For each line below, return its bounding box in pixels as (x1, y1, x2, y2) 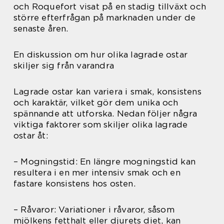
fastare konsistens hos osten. (13, 178, 135, 188)
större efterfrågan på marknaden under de (13, 12, 196, 22)
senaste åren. (13, 23, 68, 33)
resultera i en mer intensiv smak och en (13, 167, 180, 177)
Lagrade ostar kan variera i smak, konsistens (13, 86, 201, 96)
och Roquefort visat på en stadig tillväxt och (13, 1, 206, 11)
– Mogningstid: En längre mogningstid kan (13, 156, 196, 166)
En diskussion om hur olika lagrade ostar (13, 49, 188, 59)
